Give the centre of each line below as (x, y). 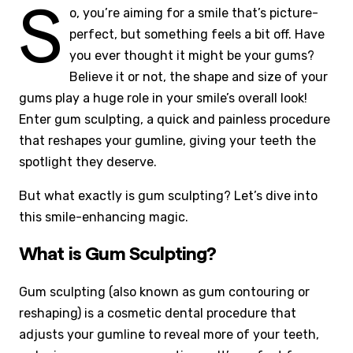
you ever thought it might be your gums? (192, 56)
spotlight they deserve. (88, 162)
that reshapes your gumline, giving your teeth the (167, 141)
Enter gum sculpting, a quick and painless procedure (175, 120)
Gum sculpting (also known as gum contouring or (164, 292)
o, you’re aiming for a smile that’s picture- (194, 13)
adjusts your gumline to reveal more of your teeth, (169, 334)
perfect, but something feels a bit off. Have (197, 35)
